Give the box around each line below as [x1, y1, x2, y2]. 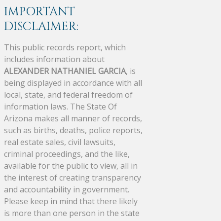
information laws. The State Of [4, 101, 117, 112]
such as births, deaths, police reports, [4, 124, 143, 136]
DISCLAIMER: [4, 18, 78, 35]
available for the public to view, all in [4, 160, 138, 171]
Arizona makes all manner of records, [4, 112, 142, 124]
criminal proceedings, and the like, [4, 148, 130, 159]
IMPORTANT [4, 3, 75, 20]
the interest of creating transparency [4, 172, 141, 183]
